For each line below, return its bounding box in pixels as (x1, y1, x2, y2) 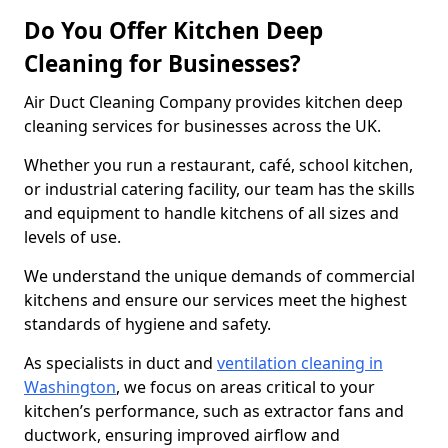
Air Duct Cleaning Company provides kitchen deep (24, 91, 403, 113)
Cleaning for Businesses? (24, 48, 301, 79)
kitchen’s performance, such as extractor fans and (24, 400, 404, 422)
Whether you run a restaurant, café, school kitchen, (24, 154, 413, 176)
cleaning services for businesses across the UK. (24, 115, 385, 137)
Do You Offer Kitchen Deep (24, 15, 323, 46)
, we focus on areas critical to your (116, 376, 375, 398)
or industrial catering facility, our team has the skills (24, 178, 415, 200)
